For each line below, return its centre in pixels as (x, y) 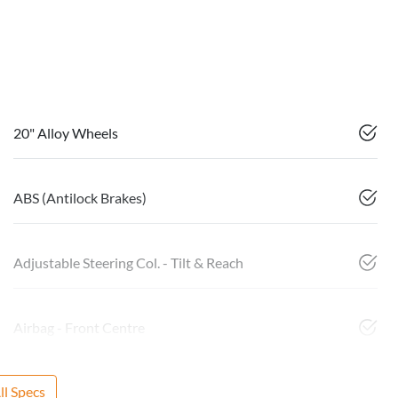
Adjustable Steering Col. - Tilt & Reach (128, 263)
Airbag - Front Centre (79, 328)
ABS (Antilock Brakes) (80, 198)
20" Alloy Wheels (66, 133)
